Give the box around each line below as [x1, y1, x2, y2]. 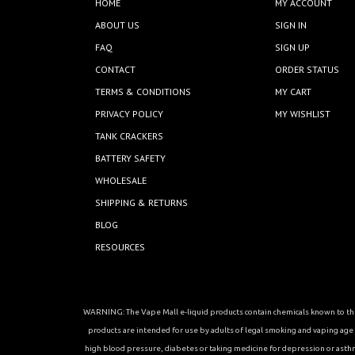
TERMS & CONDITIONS [95, 86, 192, 98]
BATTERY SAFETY [95, 152, 166, 165]
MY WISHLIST [275, 108, 331, 120]
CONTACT [95, 63, 136, 76]
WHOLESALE [95, 174, 147, 187]
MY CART [275, 86, 312, 98]
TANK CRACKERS [95, 130, 164, 143]
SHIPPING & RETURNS [95, 197, 189, 209]
